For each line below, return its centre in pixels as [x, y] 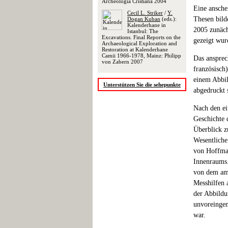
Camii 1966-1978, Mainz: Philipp [141, 55]
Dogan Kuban [144, 19]
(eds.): [168, 19]
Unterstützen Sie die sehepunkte [142, 84]
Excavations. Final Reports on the [141, 37]
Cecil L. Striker [145, 13]
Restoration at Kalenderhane [135, 49]
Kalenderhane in [147, 25]
